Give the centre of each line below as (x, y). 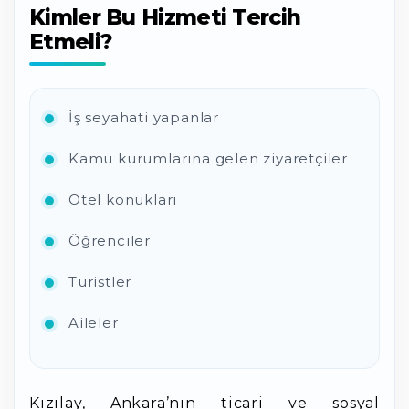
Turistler (100, 282)
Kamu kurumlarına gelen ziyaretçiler (208, 158)
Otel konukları (123, 199)
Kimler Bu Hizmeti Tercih (165, 17)
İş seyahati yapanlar (144, 117)
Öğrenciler (110, 241)
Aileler (94, 323)
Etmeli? (71, 42)
